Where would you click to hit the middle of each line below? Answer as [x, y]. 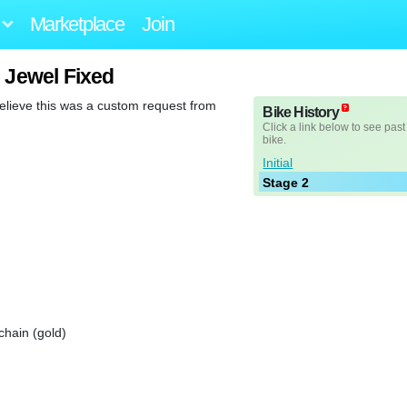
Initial [278, 163]
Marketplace [77, 24]
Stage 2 [286, 183]
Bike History [301, 113]
